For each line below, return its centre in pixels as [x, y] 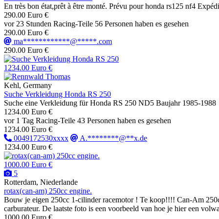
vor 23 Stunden [28, 24]
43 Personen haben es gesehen [124, 121]
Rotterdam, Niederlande [41, 182]
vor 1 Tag [19, 121]
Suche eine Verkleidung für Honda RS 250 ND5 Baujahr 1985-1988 [110, 103]
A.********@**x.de [113, 138]
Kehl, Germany [28, 86]
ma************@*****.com [63, 42]
